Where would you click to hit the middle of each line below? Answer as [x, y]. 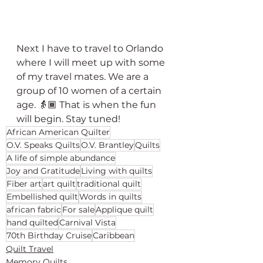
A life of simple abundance [61, 158]
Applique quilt [124, 209]
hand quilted [32, 222]
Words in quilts [110, 196]
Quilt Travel [30, 249]
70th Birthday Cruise [49, 235]
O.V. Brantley [107, 145]
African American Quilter [58, 132]
